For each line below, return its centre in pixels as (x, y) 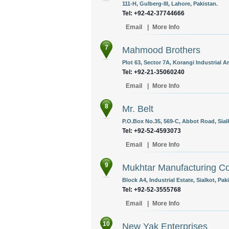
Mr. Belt (138, 109)
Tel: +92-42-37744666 (153, 13)
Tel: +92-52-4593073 (152, 131)
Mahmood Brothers (161, 50)
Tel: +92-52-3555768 (152, 190)
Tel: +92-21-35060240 (153, 72)
